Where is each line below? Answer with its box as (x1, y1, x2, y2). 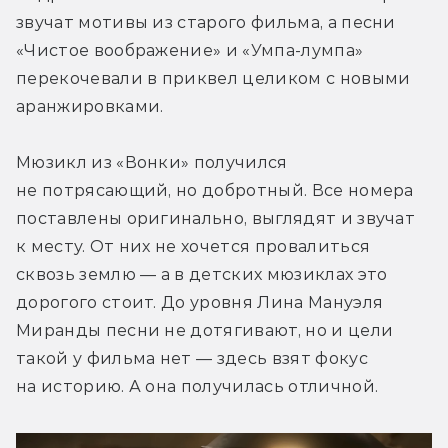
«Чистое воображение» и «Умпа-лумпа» (16, 41, 364, 61)
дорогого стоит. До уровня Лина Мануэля (16, 293, 384, 313)
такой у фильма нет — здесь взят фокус (16, 349, 368, 369)
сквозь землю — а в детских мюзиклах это (16, 265, 388, 285)
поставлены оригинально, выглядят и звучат (16, 209, 416, 229)
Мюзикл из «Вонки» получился (16, 153, 288, 173)
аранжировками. (16, 97, 164, 117)
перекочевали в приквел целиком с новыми (16, 69, 411, 89)
